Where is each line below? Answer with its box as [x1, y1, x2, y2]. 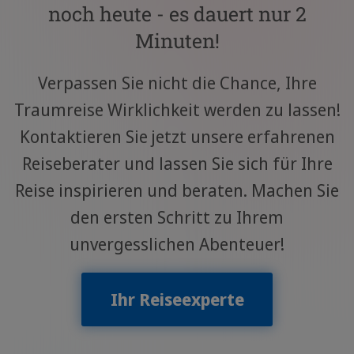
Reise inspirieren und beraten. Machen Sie [15, 179, 339, 202]
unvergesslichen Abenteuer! [70, 232, 284, 256]
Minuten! [134, 28, 220, 55]
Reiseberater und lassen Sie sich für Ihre [21, 152, 333, 175]
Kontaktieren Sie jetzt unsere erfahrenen [19, 125, 335, 149]
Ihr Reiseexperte [110, 288, 244, 311]
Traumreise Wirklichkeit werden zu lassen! [13, 98, 341, 122]
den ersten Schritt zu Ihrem [70, 205, 284, 229]
